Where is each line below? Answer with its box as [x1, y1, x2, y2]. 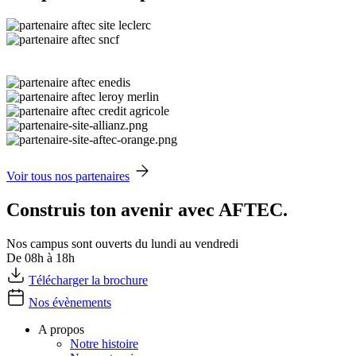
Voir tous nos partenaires [6, 169, 130, 183]
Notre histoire [70, 336, 138, 350]
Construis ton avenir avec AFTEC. [6, 199, 288, 220]
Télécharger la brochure [29, 273, 148, 287]
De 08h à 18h [6, 250, 75, 265]
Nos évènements [29, 295, 111, 309]
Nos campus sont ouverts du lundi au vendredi [6, 236, 238, 250]
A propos [38, 322, 84, 336]
